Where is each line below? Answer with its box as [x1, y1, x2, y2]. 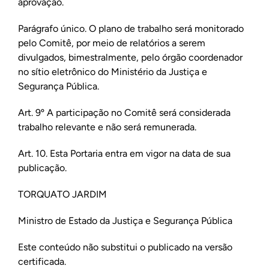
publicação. [17, 162, 67, 174]
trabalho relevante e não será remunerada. [17, 121, 196, 133]
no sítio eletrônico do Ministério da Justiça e [17, 66, 207, 77]
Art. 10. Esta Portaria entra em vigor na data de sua [17, 148, 231, 159]
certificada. [17, 256, 66, 267]
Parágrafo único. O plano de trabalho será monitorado [17, 23, 244, 34]
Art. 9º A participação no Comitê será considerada [17, 107, 231, 118]
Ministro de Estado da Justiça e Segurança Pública [17, 215, 232, 226]
